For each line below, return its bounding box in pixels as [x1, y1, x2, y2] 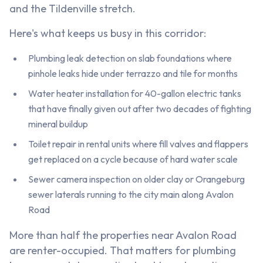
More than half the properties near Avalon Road [9, 228, 237, 242]
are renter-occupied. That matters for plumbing [9, 244, 236, 258]
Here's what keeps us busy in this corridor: [9, 26, 206, 41]
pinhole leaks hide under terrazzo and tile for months [28, 68, 238, 80]
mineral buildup [28, 118, 88, 130]
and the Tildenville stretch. [9, 2, 136, 16]
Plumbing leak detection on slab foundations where [28, 52, 232, 65]
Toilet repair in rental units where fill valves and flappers [28, 138, 248, 150]
